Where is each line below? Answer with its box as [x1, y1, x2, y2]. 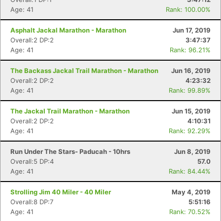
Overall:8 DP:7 [10, 198, 53, 206]
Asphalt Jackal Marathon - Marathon [10, 26, 126, 34]
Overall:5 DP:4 [10, 157, 54, 165]
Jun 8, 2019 [174, 147, 211, 155]
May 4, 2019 [172, 188, 211, 196]
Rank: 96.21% [170, 46, 211, 54]
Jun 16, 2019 [171, 67, 211, 74]
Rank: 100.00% [166, 5, 211, 13]
